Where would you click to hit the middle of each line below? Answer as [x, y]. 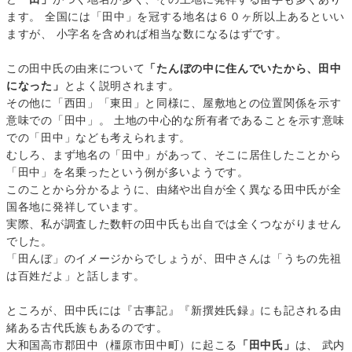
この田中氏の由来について [76, 69]
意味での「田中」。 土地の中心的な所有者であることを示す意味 [176, 121]
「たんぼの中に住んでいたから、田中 [243, 69]
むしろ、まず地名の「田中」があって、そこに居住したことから [174, 155]
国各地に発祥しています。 [76, 207]
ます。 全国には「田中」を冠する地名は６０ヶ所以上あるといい [176, 17]
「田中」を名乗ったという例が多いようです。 [128, 172]
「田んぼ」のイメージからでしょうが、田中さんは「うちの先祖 [174, 259]
